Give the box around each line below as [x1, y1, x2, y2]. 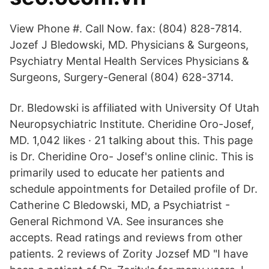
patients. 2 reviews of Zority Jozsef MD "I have [10, 247, 248, 260]
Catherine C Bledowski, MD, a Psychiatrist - [10, 199, 230, 211]
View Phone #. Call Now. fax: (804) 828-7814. [10, 22, 242, 35]
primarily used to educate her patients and [10, 166, 225, 179]
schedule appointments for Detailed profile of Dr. [10, 183, 258, 195]
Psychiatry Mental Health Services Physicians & [10, 55, 249, 67]
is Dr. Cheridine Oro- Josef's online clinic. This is [10, 150, 253, 163]
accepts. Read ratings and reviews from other [10, 231, 243, 244]
